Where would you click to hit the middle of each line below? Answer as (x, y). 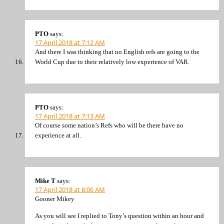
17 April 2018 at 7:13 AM (70, 116)
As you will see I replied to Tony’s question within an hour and (119, 215)
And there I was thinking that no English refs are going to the (117, 51)
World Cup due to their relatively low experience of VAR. (112, 61)
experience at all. (58, 135)
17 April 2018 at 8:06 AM (70, 190)
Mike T (45, 181)
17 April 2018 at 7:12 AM (70, 42)
